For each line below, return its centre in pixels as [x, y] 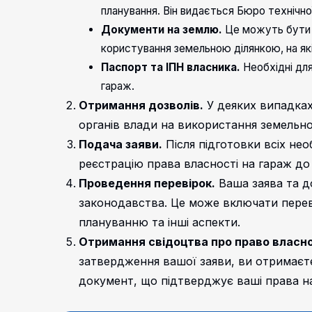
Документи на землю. [162, 30]
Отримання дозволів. [141, 106]
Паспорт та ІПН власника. [171, 68]
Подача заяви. [121, 145]
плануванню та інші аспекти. [160, 223]
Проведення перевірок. [147, 184]
